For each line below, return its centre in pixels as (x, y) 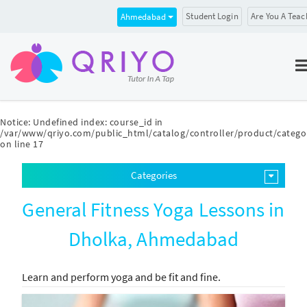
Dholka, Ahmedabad (153, 239)
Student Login (212, 16)
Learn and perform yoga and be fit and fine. (122, 277)
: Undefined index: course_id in (96, 122)
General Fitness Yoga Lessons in (153, 209)
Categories (153, 175)
